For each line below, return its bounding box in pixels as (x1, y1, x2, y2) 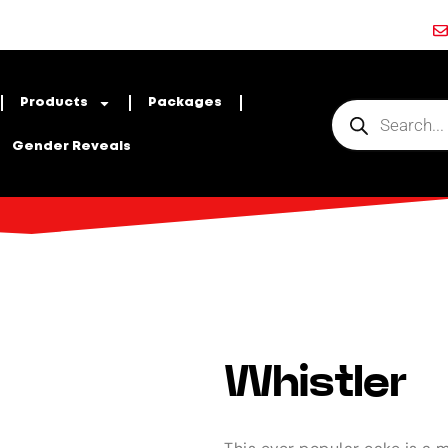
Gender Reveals (11, 141, 131, 152)
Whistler (224, 360, 407, 405)
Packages (148, 97, 223, 108)
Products (20, 97, 89, 108)
